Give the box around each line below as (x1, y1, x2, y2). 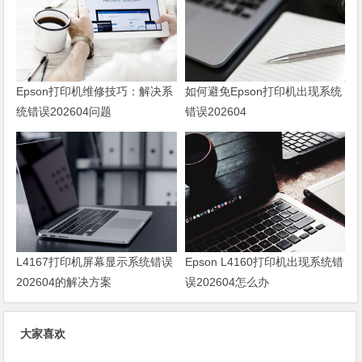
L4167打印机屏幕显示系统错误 (16, 255, 174, 268)
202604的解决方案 (16, 275, 112, 288)
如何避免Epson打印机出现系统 (184, 85, 342, 99)
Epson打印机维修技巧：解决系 (16, 85, 174, 99)
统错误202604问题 (16, 105, 112, 119)
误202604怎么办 (184, 275, 269, 288)
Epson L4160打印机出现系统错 (184, 255, 343, 268)
